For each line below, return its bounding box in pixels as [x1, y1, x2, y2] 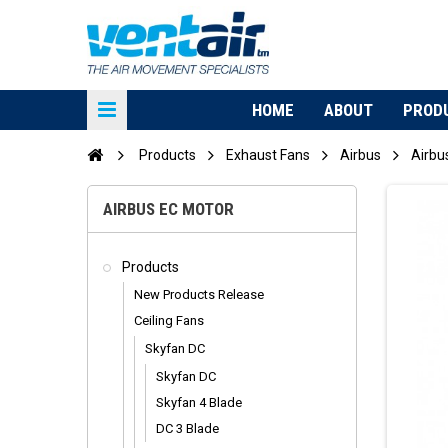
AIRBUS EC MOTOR [103, 199, 234, 219]
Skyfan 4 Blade [156, 395, 242, 410]
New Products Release [134, 287, 264, 302]
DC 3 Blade [156, 421, 219, 436]
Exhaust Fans [226, 147, 310, 163]
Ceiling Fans [134, 313, 204, 328]
